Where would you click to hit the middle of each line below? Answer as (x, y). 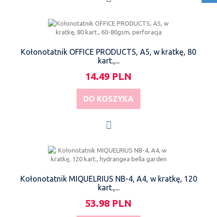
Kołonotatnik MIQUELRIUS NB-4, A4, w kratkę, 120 (108, 178)
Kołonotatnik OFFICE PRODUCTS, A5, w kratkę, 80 (108, 52)
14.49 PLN (108, 76)
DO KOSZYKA (108, 99)
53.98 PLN (108, 203)
